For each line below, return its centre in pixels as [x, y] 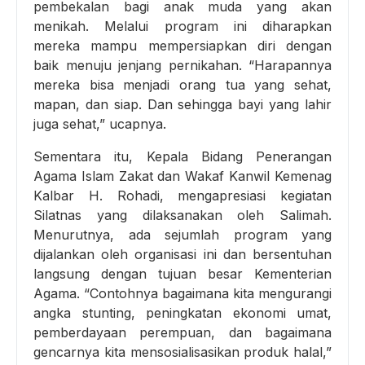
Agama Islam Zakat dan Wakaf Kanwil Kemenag [182, 176]
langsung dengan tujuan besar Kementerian [182, 273]
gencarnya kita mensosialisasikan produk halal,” [182, 352]
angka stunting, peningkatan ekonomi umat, [182, 312]
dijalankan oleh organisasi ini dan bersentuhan [182, 254]
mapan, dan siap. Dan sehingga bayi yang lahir [182, 104]
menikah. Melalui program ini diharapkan [182, 26]
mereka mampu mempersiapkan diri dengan [182, 45]
